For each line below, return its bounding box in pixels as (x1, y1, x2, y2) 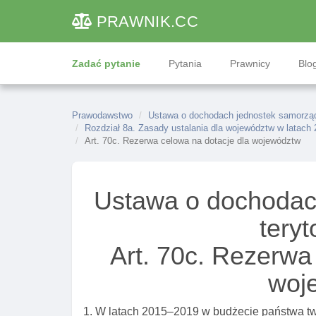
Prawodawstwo (72, 110, 133, 121)
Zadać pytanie (72, 58, 140, 69)
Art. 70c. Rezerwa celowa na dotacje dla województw (85, 135, 300, 146)
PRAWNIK (96, 13, 171, 30)
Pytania (169, 58, 202, 69)
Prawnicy (230, 58, 270, 69)
